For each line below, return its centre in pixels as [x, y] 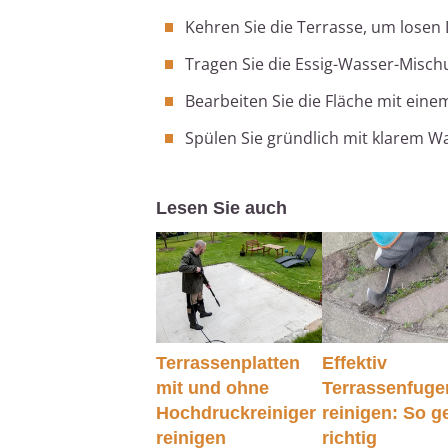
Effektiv [355, 362]
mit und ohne [212, 387]
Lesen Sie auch [221, 208]
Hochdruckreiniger [236, 412]
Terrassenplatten [228, 362]
